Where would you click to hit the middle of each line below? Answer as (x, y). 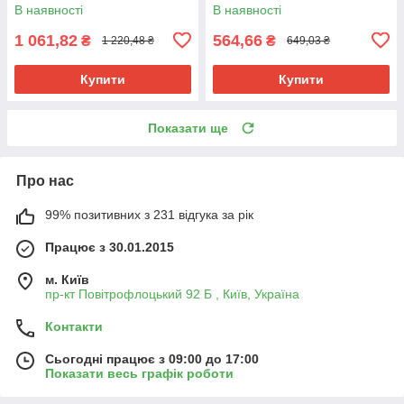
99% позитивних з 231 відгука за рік (149, 214)
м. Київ (67, 279)
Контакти (74, 326)
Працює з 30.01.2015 (110, 247)
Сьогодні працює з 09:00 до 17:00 (152, 358)
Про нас (45, 180)
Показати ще (188, 128)
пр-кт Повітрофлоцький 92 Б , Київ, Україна (172, 294)
